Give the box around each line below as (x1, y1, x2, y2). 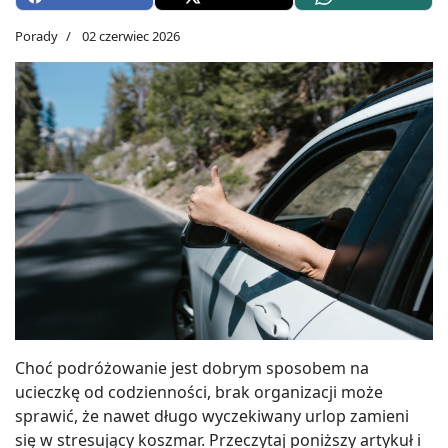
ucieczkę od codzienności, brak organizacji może (15, 381, 383, 404)
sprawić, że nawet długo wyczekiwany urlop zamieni (15, 405, 409, 428)
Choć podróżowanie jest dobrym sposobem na (15, 357, 369, 380)
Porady (15, 26, 58, 45)
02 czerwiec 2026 (82, 26, 180, 45)
